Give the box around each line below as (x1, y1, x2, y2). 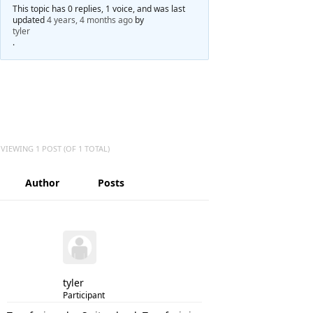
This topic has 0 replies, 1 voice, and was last (13, 2, 185, 15)
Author (24, 175, 59, 189)
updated (13, 13, 47, 26)
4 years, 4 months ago (47, 13, 133, 26)
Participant (63, 289, 105, 301)
